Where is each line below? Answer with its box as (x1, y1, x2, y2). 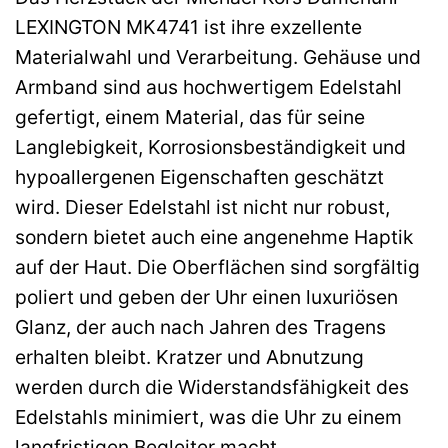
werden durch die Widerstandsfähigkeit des (15, 374, 409, 399)
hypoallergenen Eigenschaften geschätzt (15, 164, 384, 189)
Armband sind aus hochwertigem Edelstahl (15, 74, 402, 99)
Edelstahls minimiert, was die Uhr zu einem (15, 404, 402, 429)
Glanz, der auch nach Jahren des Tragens (15, 314, 386, 339)
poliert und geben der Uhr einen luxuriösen (15, 284, 398, 309)
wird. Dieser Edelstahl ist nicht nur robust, (15, 194, 390, 219)
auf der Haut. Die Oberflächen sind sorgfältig (15, 254, 420, 279)
